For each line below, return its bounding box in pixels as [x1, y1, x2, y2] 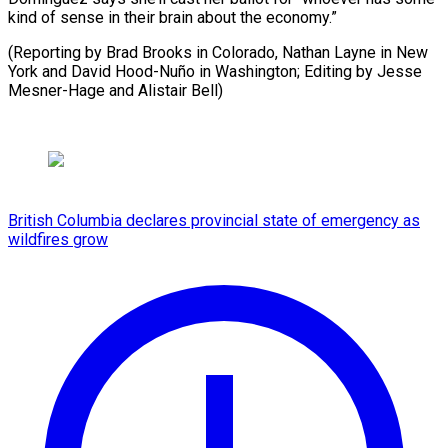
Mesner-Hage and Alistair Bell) [8, 80, 223, 100]
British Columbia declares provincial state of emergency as [8, 210, 420, 230]
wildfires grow [8, 229, 108, 249]
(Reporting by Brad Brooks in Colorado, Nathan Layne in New [8, 42, 428, 62]
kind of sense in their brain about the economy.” [8, 7, 337, 27]
